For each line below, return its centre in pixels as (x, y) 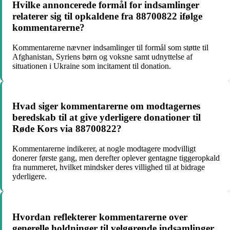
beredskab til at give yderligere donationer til (107, 118)
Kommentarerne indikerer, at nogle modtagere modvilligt (104, 149)
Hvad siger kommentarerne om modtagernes (106, 106)
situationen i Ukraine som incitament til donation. (92, 66)
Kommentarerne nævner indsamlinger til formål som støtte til (110, 47)
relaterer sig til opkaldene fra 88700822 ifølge (107, 16)
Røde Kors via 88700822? (67, 129)
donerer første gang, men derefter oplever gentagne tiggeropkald (116, 158)
